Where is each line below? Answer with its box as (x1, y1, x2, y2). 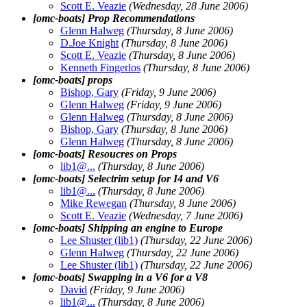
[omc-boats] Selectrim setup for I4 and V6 (33, 172, 219, 184)
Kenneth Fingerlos (60, 61, 140, 73)
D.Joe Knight (60, 36, 119, 49)
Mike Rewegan (60, 197, 127, 209)
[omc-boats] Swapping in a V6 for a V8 (33, 271, 208, 283)
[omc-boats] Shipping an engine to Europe (33, 221, 223, 234)
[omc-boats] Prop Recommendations (33, 12, 195, 24)
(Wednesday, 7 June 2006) (129, 209, 243, 221)
